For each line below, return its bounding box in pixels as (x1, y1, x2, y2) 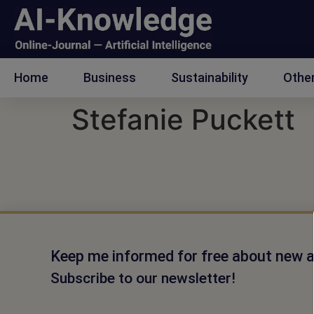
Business (83, 70, 136, 86)
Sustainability (171, 70, 248, 86)
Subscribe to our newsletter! (50, 270, 235, 287)
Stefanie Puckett (71, 102, 295, 137)
